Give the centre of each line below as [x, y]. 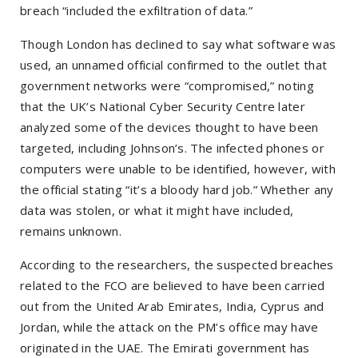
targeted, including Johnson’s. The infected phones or [172, 148]
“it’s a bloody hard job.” [191, 190]
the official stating [73, 190]
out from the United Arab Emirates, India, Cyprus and [172, 306]
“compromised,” [229, 86]
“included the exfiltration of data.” [157, 11]
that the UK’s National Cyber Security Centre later [163, 107]
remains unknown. [73, 231]
